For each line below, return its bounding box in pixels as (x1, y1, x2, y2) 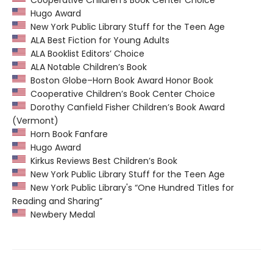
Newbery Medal (26, 208, 95, 221)
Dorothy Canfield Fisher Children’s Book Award (26, 101, 225, 113)
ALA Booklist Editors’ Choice (26, 47, 144, 60)
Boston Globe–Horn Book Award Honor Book (26, 74, 213, 87)
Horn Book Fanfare (26, 127, 108, 140)
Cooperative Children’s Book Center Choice (26, 87, 215, 100)
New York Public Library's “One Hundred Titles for (26, 181, 234, 194)
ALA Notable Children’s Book (26, 60, 147, 73)
